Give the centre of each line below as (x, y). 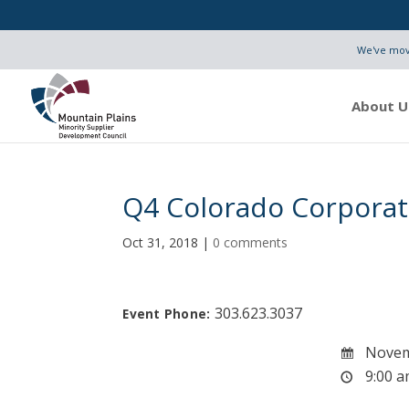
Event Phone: (168, 314)
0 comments (251, 242)
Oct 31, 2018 (161, 242)
